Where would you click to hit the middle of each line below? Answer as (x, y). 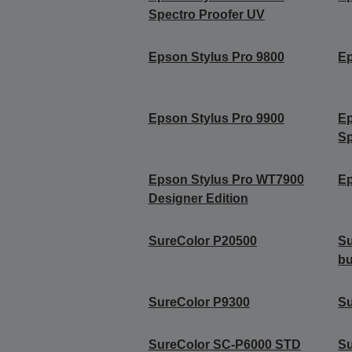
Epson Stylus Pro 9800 (216, 57)
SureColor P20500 (202, 241)
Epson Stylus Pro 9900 (216, 119)
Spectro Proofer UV (206, 15)
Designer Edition (198, 199)
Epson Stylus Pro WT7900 (226, 180)
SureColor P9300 (199, 302)
